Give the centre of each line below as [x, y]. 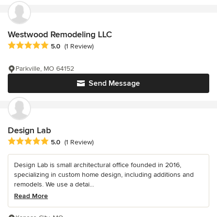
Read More [31, 196]
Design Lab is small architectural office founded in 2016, [98, 165]
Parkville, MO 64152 [45, 68]
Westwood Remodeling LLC [60, 34]
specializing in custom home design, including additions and [104, 174]
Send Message [114, 83]
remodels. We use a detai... [54, 184]
